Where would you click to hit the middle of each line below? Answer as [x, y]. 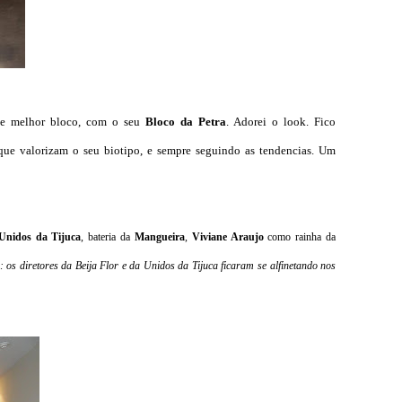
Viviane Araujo [227, 237]
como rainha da [300, 237]
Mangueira [159, 237]
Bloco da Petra [186, 122]
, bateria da [108, 237]
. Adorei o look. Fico [281, 122]
